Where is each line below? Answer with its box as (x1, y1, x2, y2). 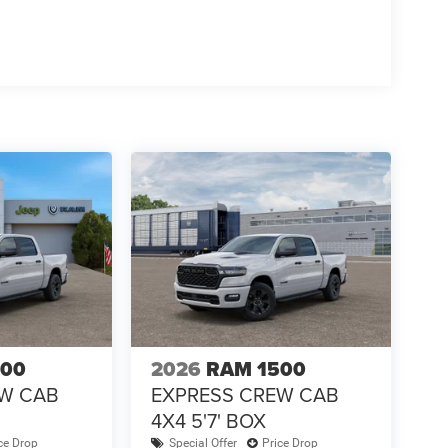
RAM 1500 (205, 353, 306, 384)
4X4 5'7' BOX (150, 405, 266, 435)
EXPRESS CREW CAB (150, 379, 339, 409)
